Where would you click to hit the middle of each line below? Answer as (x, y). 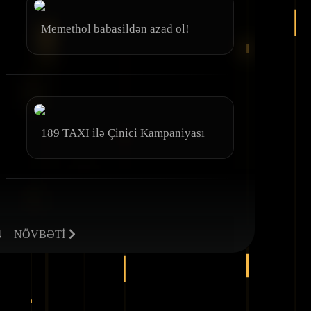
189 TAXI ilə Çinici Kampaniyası (123, 133)
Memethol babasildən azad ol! (115, 28)
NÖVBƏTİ (39, 234)
